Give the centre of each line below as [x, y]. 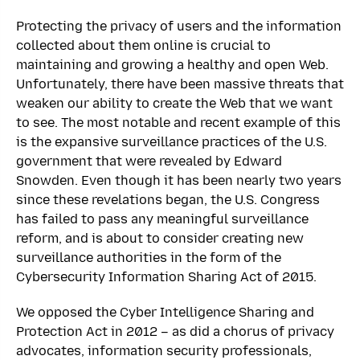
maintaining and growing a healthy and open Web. [172, 65]
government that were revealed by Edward [149, 162]
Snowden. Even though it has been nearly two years [179, 181]
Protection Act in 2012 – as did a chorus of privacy [175, 332]
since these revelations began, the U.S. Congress [168, 200]
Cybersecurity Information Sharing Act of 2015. [166, 277]
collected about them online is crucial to [143, 46]
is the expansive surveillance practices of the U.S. [172, 142]
